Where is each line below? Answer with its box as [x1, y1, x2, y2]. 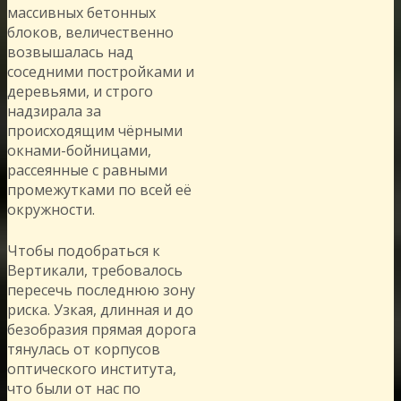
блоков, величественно [7, 21, 174, 42]
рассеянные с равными [7, 159, 167, 180]
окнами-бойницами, [7, 140, 151, 160]
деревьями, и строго [7, 81, 153, 101]
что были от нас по [7, 378, 141, 398]
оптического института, [7, 358, 176, 379]
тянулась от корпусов [7, 338, 160, 359]
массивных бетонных [7, 2, 156, 22]
